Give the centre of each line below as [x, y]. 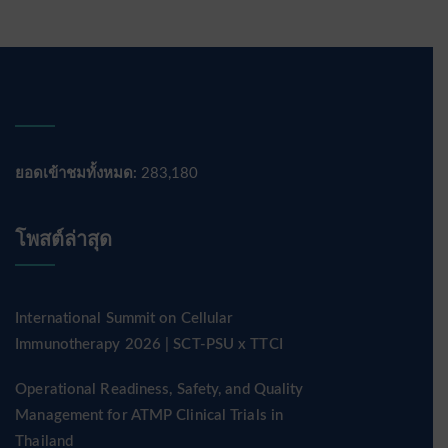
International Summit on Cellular [124, 318]
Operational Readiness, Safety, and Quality [159, 389]
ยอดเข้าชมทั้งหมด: [78, 173]
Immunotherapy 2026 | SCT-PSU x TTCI [149, 344]
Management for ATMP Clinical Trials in [149, 415]
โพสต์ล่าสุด [64, 240]
